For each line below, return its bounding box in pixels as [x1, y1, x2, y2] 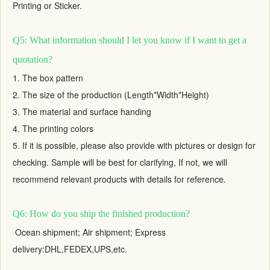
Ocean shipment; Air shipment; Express [13, 225, 166, 238]
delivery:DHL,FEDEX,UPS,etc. [13, 242, 127, 255]
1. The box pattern [13, 71, 83, 84]
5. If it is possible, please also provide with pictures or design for [13, 139, 256, 151]
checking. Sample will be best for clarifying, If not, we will [13, 155, 227, 168]
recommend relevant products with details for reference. [13, 172, 226, 185]
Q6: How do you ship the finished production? [13, 208, 190, 219]
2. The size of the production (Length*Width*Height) [13, 88, 209, 101]
